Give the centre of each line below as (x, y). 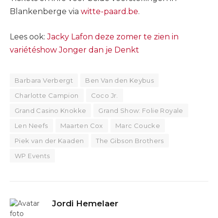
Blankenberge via (45, 12)
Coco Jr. (104, 95)
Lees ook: (28, 36)
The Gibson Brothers (130, 140)
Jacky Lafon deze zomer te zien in (113, 36)
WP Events (32, 155)
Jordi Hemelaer (85, 203)
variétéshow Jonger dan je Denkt (74, 50)
